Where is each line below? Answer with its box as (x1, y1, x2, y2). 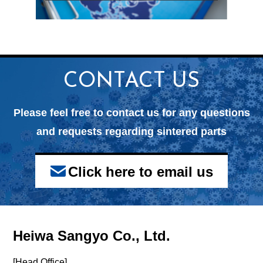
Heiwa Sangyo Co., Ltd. (13, 228, 171, 244)
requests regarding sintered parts (58, 126, 227, 138)
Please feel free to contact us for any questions (13, 107, 250, 119)
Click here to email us (68, 163, 213, 180)
